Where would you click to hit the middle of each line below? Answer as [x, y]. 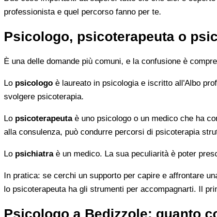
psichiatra [34, 154]
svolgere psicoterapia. [44, 96]
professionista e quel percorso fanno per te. [83, 12]
